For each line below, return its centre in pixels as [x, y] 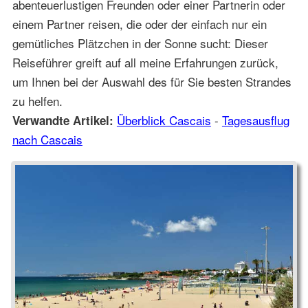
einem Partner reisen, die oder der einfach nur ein [139, 24]
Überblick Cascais [164, 120]
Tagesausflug [255, 120]
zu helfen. [37, 101]
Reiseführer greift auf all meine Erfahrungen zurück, [145, 63]
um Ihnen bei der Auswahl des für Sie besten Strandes [152, 82]
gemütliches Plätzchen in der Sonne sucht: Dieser [140, 43]
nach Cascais [47, 140]
